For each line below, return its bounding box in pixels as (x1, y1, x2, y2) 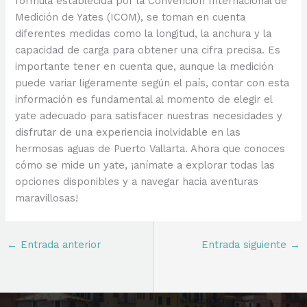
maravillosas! (15, 191, 79, 204)
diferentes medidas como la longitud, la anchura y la (15, 27, 272, 40)
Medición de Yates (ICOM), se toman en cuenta (15, 10, 246, 23)
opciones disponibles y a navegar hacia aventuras (15, 175, 259, 188)
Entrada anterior (16, 238, 101, 251)
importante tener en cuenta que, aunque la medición (15, 60, 274, 73)
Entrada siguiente (201, 238, 291, 251)
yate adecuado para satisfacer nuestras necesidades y (15, 109, 283, 122)
